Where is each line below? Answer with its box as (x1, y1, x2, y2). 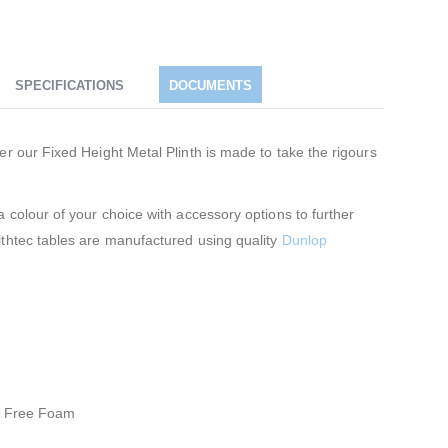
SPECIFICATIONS (15, 78, 124, 93)
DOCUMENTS (169, 78, 252, 93)
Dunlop (281, 232, 327, 248)
